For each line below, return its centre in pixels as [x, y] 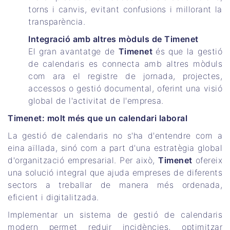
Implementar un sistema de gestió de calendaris [115, 215]
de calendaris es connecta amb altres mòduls [125, 64]
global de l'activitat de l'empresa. [96, 101]
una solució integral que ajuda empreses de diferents [115, 173]
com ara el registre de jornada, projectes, [125, 76]
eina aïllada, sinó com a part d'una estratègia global [115, 148]
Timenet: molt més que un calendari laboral [98, 118]
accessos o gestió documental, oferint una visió [125, 89]
